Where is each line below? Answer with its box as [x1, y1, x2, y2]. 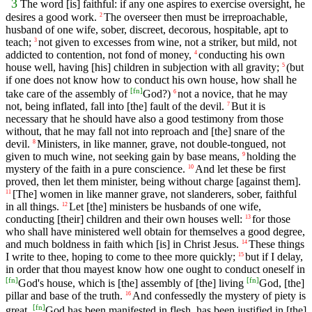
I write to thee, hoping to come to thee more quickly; [6, 251, 235, 263]
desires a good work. [6, 10, 97, 23]
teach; [6, 36, 31, 48]
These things [249, 238, 304, 251]
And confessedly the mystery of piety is [132, 290, 306, 302]
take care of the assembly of [6, 88, 130, 100]
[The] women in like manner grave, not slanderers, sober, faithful [13, 188, 297, 201]
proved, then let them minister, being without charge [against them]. [6, 175, 301, 188]
